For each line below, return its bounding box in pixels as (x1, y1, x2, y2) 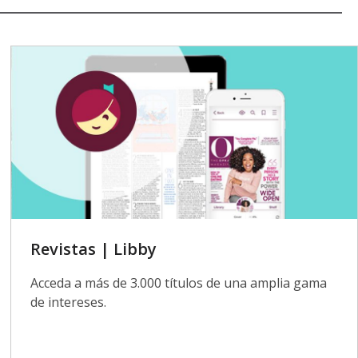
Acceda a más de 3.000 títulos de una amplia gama (30, 274, 328, 292)
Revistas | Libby (30, 238, 157, 261)
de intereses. (30, 293, 107, 312)
